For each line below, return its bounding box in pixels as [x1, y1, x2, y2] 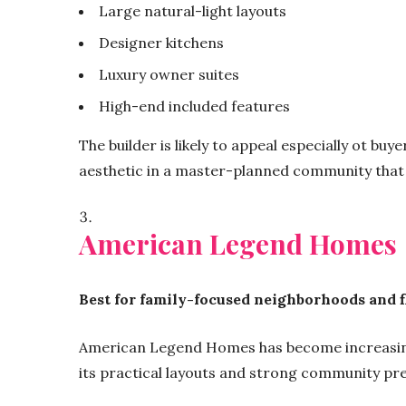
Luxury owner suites [99, 64, 239, 83]
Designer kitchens [99, 33, 224, 52]
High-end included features [99, 96, 290, 115]
